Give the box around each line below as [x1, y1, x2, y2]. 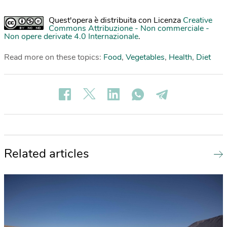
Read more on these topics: [4, 51, 103, 63]
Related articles [4, 145, 89, 162]
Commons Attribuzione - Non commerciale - [49, 22, 209, 34]
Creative [183, 14, 212, 26]
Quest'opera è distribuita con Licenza [49, 14, 183, 26]
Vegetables [126, 51, 165, 63]
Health [169, 51, 192, 63]
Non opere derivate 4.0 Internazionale [4, 30, 138, 42]
